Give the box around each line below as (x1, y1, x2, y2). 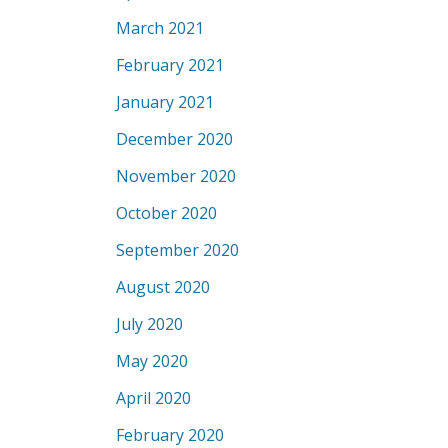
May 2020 (116, 350, 188, 372)
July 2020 (116, 313, 183, 335)
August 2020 (116, 276, 210, 298)
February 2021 (116, 54, 224, 76)
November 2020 (116, 165, 236, 187)
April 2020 (116, 387, 191, 409)
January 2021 (116, 91, 214, 113)
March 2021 (116, 17, 204, 39)
